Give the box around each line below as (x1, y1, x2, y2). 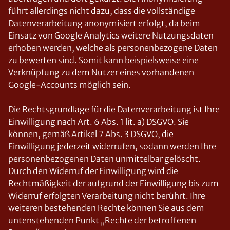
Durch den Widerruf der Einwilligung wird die (8, 166, 178, 176)
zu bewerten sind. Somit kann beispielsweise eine (8, 55, 199, 65)
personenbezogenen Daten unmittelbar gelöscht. (8, 154, 201, 164)
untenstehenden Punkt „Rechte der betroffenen (8, 215, 196, 225)
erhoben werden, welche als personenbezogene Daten (8, 43, 218, 53)
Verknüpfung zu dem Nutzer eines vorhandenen (8, 67, 194, 78)
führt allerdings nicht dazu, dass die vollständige (8, 6, 195, 16)
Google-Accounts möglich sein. (8, 80, 131, 90)
